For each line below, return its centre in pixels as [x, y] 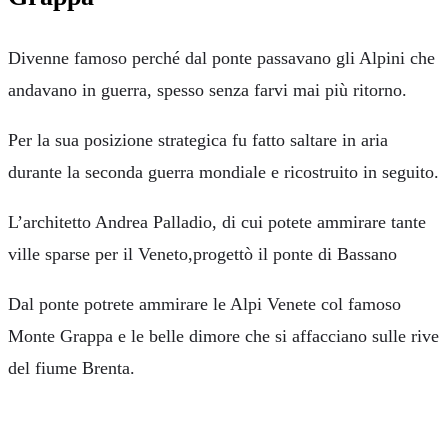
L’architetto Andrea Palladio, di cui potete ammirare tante [217, 222]
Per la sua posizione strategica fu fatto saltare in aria [198, 140]
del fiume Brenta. [71, 368]
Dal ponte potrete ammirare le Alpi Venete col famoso [204, 304]
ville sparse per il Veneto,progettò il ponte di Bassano [202, 254]
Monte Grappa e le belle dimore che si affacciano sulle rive [223, 336]
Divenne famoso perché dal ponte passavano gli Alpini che [221, 58]
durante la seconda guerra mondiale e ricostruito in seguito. [223, 172]
